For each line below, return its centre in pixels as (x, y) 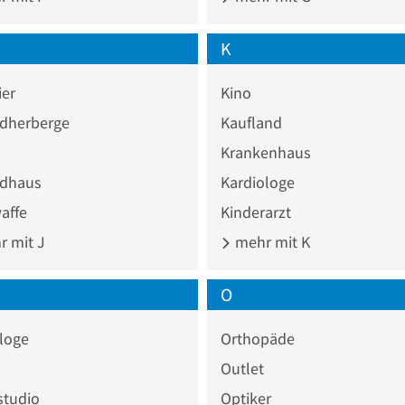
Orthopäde (258, 338)
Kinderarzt (256, 212)
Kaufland (251, 122)
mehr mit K (271, 241)
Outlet (242, 368)
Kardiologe (258, 182)
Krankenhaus (266, 152)
